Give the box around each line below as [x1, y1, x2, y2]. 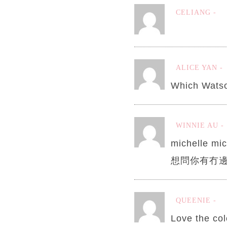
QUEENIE [175, 197, 211, 205]
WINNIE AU [175, 122, 218, 130]
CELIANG [175, 9, 211, 17]
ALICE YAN [175, 64, 217, 72]
